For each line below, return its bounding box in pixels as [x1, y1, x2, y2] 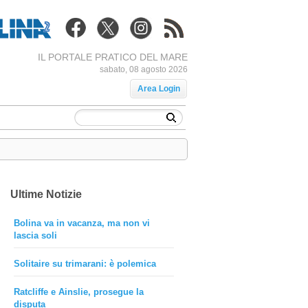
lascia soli [13, 230, 57, 241]
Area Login [137, 84, 180, 93]
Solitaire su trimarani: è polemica [13, 258, 156, 269]
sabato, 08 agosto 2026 [99, 65, 188, 74]
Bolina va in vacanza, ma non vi [13, 218, 150, 228]
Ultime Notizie [10, 188, 82, 200]
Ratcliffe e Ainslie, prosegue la [13, 287, 144, 297]
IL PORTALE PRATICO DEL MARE [37, 52, 188, 63]
